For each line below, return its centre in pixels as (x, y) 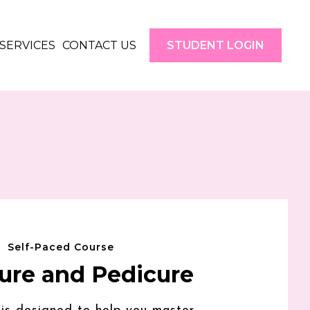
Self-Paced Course (61, 247)
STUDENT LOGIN (216, 46)
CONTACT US (100, 45)
